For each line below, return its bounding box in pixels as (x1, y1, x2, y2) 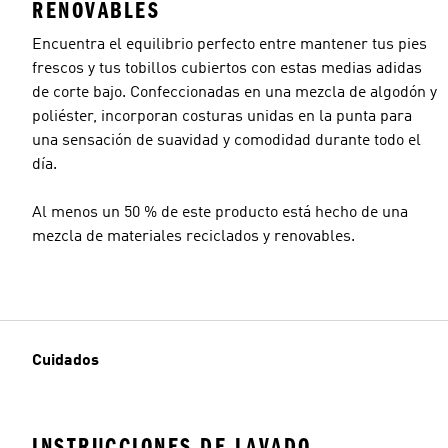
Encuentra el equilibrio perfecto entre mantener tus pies (32, 36, 427, 53)
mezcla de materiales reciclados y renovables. (32, 228, 355, 245)
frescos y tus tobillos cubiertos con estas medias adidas (32, 60, 422, 77)
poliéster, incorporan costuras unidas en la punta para (32, 108, 412, 125)
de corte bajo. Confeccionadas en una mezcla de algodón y (32, 84, 437, 101)
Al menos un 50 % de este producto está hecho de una (32, 204, 408, 221)
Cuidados (32, 353, 99, 369)
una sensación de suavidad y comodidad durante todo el (32, 132, 421, 149)
